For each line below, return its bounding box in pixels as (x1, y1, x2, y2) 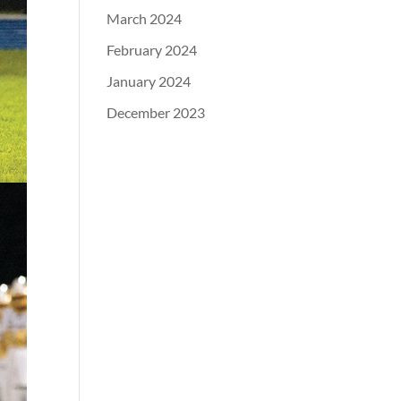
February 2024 (107, 41, 198, 59)
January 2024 (107, 73, 192, 90)
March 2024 (107, 10, 183, 28)
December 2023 (107, 104, 206, 122)
